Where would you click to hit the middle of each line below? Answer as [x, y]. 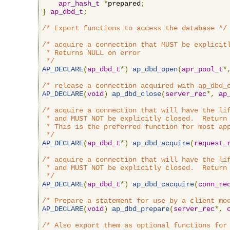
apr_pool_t [202, 69]
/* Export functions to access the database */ [135, 28]
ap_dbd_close [137, 94]
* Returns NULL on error [91, 53]
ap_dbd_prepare [141, 209]
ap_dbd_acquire [161, 143]
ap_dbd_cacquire [163, 184]
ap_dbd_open [155, 69]
